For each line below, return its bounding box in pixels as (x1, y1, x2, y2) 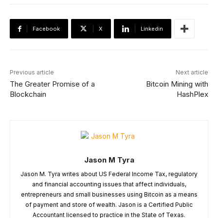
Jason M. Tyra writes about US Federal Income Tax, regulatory (20, 170, 198, 178)
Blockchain (10, 90, 46, 99)
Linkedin (141, 25, 163, 32)
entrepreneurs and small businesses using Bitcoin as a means (20, 191, 198, 198)
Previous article (10, 69, 54, 76)
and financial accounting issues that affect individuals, (32, 181, 186, 188)
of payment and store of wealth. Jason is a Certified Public (25, 201, 193, 208)
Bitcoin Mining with (145, 79, 208, 89)
